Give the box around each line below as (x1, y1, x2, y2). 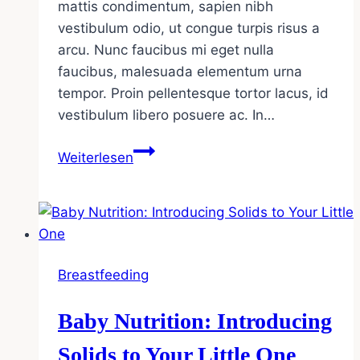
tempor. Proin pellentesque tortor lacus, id (58, 85, 329, 102)
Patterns (133, 272, 187, 288)
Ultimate (133, 163, 187, 180)
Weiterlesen (58, 149, 133, 166)
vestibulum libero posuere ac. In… (58, 107, 275, 124)
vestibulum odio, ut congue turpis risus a (58, 20, 320, 37)
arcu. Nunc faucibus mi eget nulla (58, 42, 274, 59)
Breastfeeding (58, 267, 149, 284)
